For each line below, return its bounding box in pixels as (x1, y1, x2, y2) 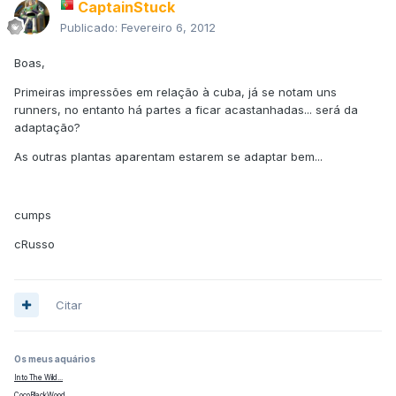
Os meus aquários (14, 353, 95, 364)
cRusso (14, 236, 55, 251)
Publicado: (60, 19, 121, 34)
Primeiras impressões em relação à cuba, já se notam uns (14, 84, 337, 99)
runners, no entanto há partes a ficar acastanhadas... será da (14, 102, 358, 117)
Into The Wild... (14, 372, 63, 382)
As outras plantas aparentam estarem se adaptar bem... (14, 148, 323, 164)
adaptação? (14, 119, 80, 134)
